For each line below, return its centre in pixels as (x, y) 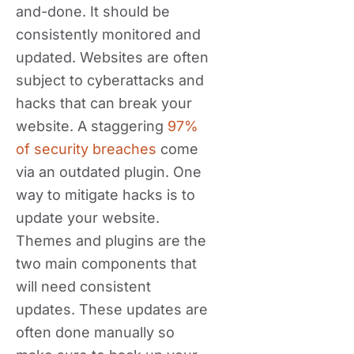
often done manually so (95, 332)
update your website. (88, 218)
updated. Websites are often (112, 57)
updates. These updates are (112, 309)
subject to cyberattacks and (110, 80)
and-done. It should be (93, 11)
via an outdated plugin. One (109, 172)
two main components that (106, 264)
